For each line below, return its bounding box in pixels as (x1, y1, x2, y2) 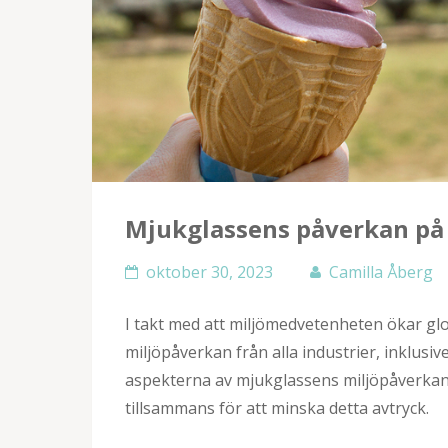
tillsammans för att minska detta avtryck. (125, 396, 429, 419)
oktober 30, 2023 (146, 260, 273, 283)
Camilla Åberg (329, 260, 433, 283)
